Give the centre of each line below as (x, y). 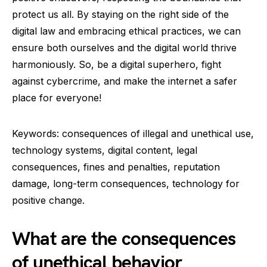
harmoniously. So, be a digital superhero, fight (117, 64)
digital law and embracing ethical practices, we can (126, 31)
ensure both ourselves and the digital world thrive (124, 48)
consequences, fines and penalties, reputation (116, 167)
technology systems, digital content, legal (105, 150)
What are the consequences (124, 239)
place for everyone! (57, 98)
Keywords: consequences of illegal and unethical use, (133, 133)
